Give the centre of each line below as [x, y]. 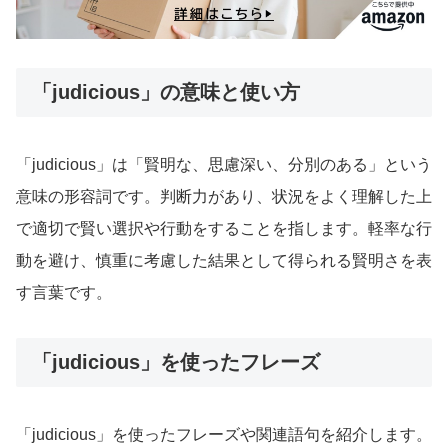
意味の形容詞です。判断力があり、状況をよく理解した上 [224, 196]
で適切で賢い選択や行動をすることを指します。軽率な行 [224, 228]
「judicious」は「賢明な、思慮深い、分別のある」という [224, 164]
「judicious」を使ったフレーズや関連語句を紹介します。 [224, 435]
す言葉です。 [64, 292]
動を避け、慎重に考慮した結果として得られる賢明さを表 [224, 260]
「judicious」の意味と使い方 [166, 91]
